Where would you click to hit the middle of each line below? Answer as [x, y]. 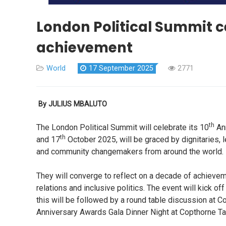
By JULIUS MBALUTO [73, 104]
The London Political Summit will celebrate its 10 [123, 128]
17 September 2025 [121, 69]
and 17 [48, 140]
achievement [84, 48]
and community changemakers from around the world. [130, 152]
